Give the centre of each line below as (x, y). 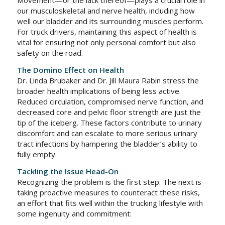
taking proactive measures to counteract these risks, (108, 192)
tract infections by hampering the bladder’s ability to (107, 144)
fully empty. (37, 154)
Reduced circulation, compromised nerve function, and (110, 101)
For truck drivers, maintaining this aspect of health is (107, 32)
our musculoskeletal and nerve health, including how (106, 11)
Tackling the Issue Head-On (68, 171)
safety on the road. (50, 53)
